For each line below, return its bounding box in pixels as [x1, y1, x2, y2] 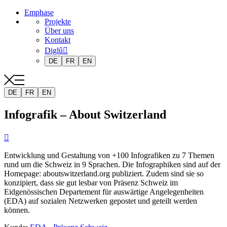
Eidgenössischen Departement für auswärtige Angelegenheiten [4, 187, 204, 196]
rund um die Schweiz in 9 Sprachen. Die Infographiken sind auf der [4, 160, 220, 169]
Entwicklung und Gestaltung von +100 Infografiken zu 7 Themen [4, 150, 214, 160]
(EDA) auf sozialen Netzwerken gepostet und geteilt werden [4, 196, 197, 205]
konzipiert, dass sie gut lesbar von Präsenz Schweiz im [4, 178, 178, 187]
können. [4, 205, 30, 214]
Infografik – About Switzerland [4, 107, 166, 121]
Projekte [45, 17, 71, 26]
